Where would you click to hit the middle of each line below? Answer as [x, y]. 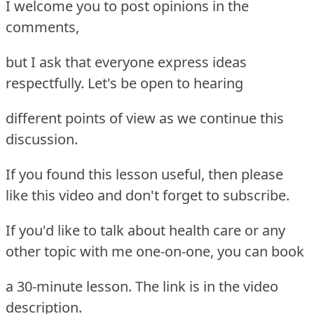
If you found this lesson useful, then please [144, 174]
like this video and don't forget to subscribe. [148, 195]
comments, [42, 27]
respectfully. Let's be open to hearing [124, 83]
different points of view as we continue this [145, 118]
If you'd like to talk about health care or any [145, 230]
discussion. [42, 139]
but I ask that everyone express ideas [126, 62]
